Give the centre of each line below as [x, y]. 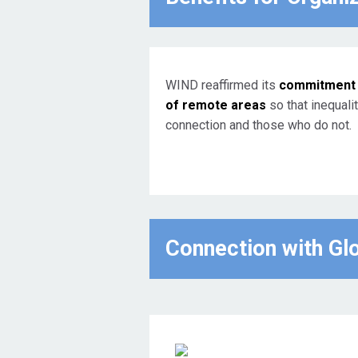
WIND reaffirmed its [221, 86]
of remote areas [216, 105]
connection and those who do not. [259, 125]
